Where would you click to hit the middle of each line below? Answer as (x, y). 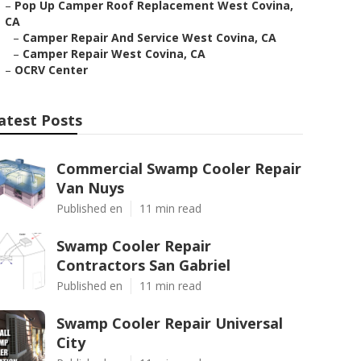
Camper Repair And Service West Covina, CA (149, 37)
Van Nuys (90, 188)
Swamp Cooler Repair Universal (170, 323)
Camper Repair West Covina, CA (114, 54)
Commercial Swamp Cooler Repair (179, 168)
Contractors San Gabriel (143, 265)
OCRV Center (51, 70)
